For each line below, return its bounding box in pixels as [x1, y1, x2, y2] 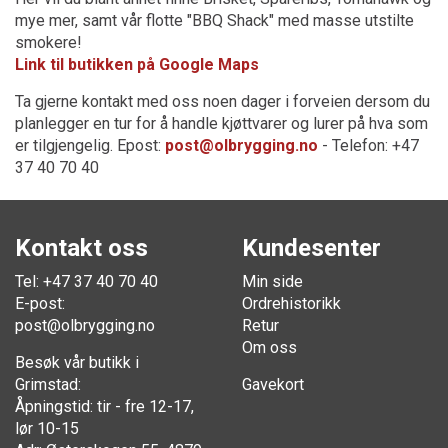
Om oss [241, 338, 297, 357]
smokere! [15, 33, 82, 52]
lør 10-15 [15, 419, 79, 438]
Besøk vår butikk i [15, 353, 139, 372]
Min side [241, 272, 303, 291]
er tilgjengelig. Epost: [15, 136, 165, 155]
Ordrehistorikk [241, 294, 341, 313]
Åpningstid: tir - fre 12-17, [15, 397, 194, 416]
